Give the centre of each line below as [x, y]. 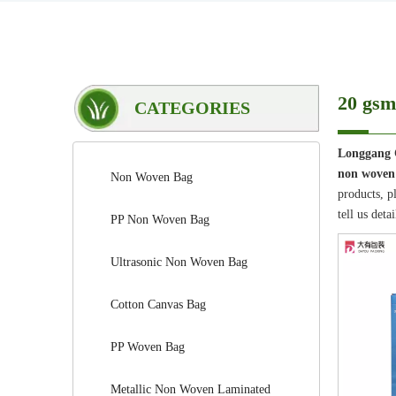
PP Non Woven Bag [160, 220]
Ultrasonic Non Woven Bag [179, 262]
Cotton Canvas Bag [158, 305]
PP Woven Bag [148, 347]
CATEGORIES [192, 108]
